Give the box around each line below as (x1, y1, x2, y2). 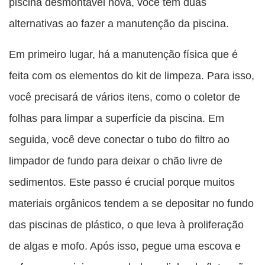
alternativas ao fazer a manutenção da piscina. (9, 17, 229, 30)
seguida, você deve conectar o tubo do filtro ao (9, 133, 230, 146)
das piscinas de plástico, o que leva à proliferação (9, 218, 244, 231)
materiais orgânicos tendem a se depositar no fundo (9, 197, 254, 210)
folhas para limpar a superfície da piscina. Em (9, 112, 224, 125)
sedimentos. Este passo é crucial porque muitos (9, 176, 235, 189)
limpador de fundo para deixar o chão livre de (9, 154, 222, 167)
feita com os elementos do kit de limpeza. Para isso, (9, 69, 254, 82)
